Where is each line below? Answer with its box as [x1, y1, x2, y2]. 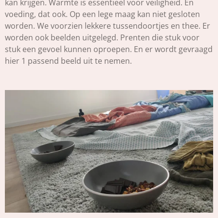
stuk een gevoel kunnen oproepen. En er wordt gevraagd [5, 43, 213, 54]
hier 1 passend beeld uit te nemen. [5, 55, 134, 66]
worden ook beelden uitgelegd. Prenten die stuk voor [5, 32, 200, 43]
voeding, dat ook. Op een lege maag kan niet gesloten [5, 8, 200, 19]
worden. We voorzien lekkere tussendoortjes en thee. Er [5, 20, 210, 31]
